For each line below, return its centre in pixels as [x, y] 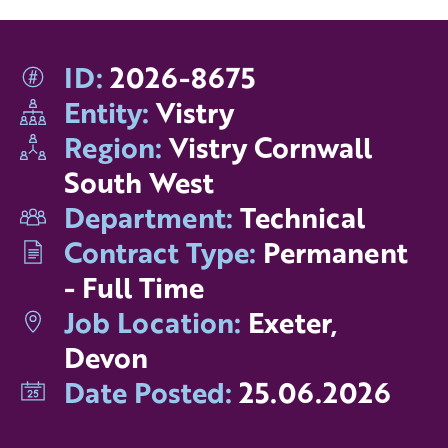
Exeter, [289, 322]
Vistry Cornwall [267, 147]
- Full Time [134, 287]
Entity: [106, 112]
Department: [148, 217]
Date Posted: [148, 392]
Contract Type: [160, 252]
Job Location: [152, 322]
